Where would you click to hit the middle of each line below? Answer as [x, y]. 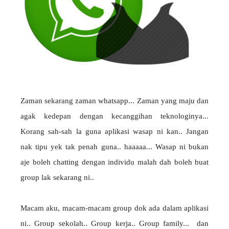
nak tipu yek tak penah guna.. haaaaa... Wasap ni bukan [114, 147]
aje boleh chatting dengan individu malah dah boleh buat [114, 162]
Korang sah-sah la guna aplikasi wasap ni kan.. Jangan [114, 132]
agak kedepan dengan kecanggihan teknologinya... [114, 116]
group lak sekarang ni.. [57, 178]
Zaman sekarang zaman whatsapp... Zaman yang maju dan [114, 101]
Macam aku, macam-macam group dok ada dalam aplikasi [114, 208]
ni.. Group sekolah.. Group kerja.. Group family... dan [114, 224]
